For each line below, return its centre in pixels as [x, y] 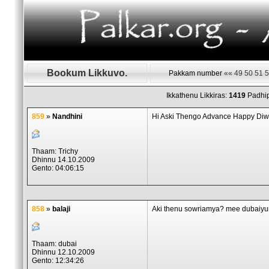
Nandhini [67, 116]
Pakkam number [196, 73]
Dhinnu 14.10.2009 [63, 160]
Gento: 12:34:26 [58, 261]
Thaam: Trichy [55, 151]
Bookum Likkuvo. [87, 73]
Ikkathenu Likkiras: [198, 95]
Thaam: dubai [54, 244]
